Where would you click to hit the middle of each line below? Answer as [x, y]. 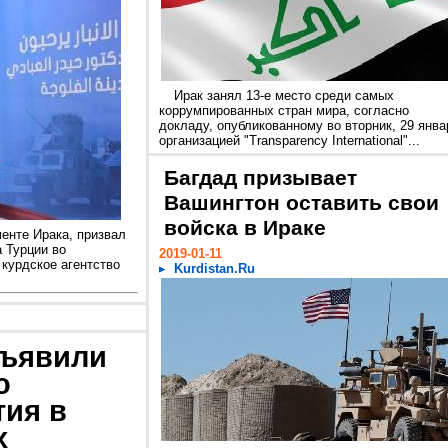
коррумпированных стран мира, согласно [284, 110]
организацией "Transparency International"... [289, 140]
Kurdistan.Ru [214, 268]
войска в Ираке [245, 228]
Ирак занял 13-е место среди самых [284, 95]
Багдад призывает [260, 178]
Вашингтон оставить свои [301, 203]
